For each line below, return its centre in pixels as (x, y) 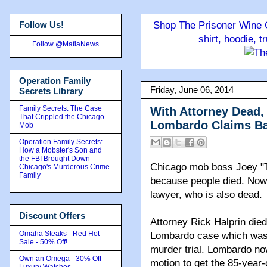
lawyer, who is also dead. (206, 195)
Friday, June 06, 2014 (192, 90)
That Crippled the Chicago (62, 117)
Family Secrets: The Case (60, 108)
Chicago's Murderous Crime (64, 167)
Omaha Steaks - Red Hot (59, 233)
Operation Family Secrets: (61, 142)
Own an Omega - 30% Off (60, 258)
